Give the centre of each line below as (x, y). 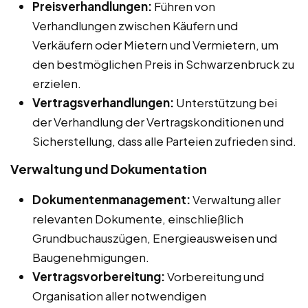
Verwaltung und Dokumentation (109, 169)
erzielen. (57, 84)
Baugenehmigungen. (91, 257)
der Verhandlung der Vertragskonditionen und (158, 122)
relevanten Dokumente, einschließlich (138, 219)
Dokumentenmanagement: (111, 200)
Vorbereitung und (214, 277)
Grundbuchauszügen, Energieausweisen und (155, 238)
